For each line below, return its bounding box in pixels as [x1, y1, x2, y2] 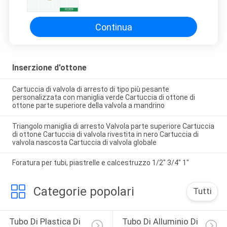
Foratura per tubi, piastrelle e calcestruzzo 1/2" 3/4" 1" [12, 159, 189, 167]
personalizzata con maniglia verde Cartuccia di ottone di [12, 93, 195, 101]
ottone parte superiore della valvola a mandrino [12, 101, 165, 109]
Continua [95, 21, 132, 32]
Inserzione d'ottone [12, 62, 87, 72]
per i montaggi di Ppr [84, 11, 154, 20]
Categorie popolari [33, 184, 134, 199]
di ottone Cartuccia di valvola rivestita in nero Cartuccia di [12, 130, 199, 138]
